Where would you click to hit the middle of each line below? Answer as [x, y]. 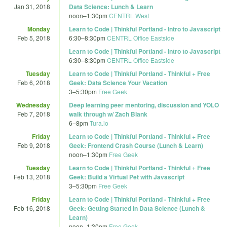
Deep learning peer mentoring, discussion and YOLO [144, 105]
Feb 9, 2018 [34, 145]
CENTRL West [129, 15]
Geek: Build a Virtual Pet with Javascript [127, 177]
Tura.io [99, 123]
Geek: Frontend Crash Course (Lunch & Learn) [136, 145]
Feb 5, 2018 [34, 37]
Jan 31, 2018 [32, 6]
